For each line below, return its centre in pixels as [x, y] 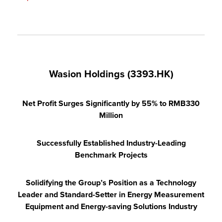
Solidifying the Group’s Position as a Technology [111, 183]
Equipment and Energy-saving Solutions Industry [111, 206]
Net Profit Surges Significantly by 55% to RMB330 [111, 103]
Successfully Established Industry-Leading [111, 143]
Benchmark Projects [111, 155]
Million [111, 115]
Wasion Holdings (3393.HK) [111, 74]
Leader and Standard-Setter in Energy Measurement [111, 194]
